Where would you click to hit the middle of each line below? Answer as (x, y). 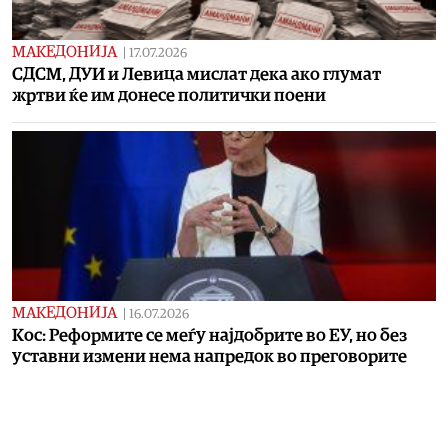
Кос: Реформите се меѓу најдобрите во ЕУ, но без (209, 336)
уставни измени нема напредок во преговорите (209, 357)
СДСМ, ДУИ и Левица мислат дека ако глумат (196, 75)
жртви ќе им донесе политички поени (169, 96)
